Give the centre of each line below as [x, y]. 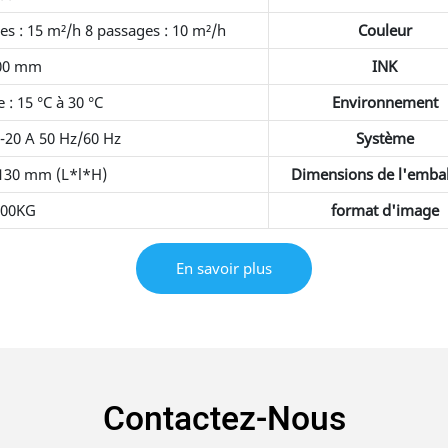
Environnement [384, 101]
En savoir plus [224, 268]
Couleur [384, 29]
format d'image [384, 209]
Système [384, 137]
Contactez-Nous [224, 420]
